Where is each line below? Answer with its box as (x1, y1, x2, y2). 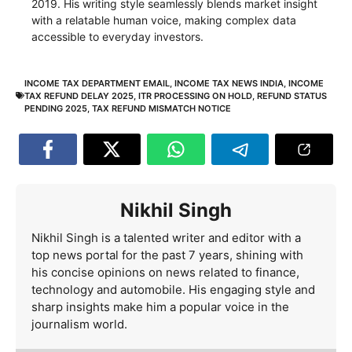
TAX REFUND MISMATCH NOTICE (92, 102, 231, 114)
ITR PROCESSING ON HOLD (138, 90, 252, 101)
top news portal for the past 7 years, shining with (31, 247, 303, 262)
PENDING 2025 (24, 102, 87, 114)
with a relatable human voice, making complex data (31, 13, 296, 27)
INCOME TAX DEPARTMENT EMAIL (24, 77, 170, 89)
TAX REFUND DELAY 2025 (24, 90, 134, 101)
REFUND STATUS (257, 90, 327, 101)
